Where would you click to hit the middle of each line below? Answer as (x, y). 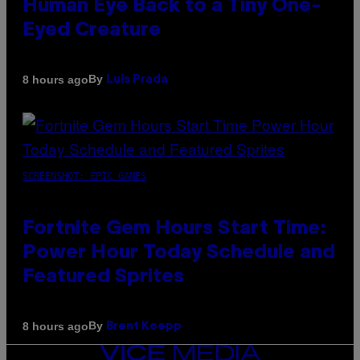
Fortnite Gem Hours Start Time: (174, 229)
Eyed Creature (92, 31)
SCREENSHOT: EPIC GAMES (84, 176)
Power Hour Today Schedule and (179, 254)
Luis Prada (137, 80)
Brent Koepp (144, 327)
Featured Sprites (103, 278)
